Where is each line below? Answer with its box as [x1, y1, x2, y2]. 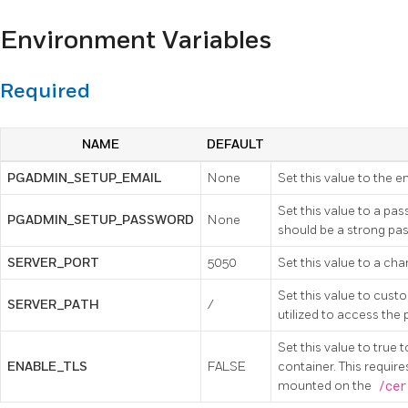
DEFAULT [207, 137, 264, 153]
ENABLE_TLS [7, 359, 87, 375]
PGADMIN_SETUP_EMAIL [7, 170, 161, 187]
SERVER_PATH [7, 297, 99, 313]
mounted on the [278, 378, 374, 394]
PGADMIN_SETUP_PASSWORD [7, 212, 194, 229]
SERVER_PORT [7, 255, 99, 271]
